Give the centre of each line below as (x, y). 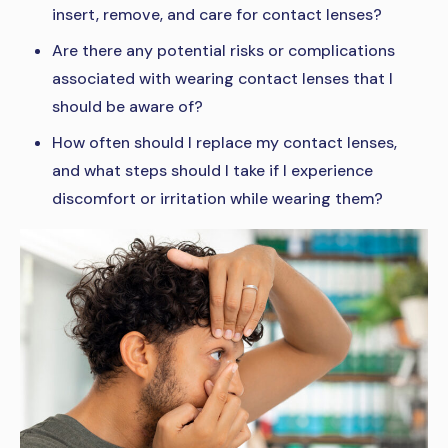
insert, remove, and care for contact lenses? (217, 15)
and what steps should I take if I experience (212, 171)
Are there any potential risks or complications (223, 51)
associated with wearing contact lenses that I (222, 79)
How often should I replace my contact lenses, (224, 143)
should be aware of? (127, 107)
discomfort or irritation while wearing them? (217, 199)
